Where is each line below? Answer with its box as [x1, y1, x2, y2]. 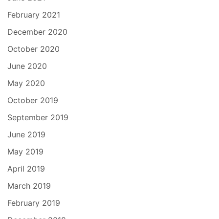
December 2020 [7, 26, 67, 37]
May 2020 [7, 78, 45, 88]
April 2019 [7, 163, 45, 174]
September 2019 [7, 112, 68, 122]
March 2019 [7, 180, 51, 191]
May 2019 [7, 146, 44, 156]
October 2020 [7, 44, 60, 54]
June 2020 [7, 61, 47, 71]
